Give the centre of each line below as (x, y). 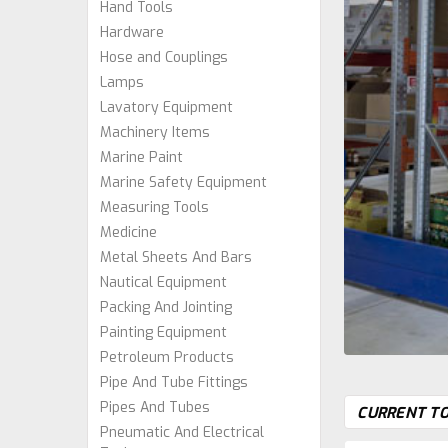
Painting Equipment (163, 332)
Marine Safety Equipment (183, 182)
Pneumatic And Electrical (182, 432)
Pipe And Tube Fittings (174, 382)
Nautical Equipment (163, 282)
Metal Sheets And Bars (176, 257)
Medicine (128, 232)
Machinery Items (155, 132)
